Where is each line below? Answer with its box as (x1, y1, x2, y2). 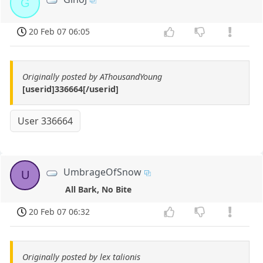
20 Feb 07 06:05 (29, 26, 90, 38)
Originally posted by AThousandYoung (22, 71, 162, 83)
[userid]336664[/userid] (22, 83, 119, 95)
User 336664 (18, 114, 73, 128)
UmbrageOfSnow (63, 166, 142, 179)
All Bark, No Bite (65, 184, 131, 195)
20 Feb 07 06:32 (29, 206, 90, 218)
